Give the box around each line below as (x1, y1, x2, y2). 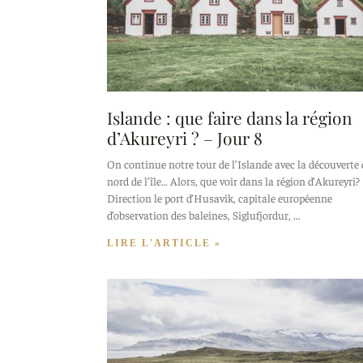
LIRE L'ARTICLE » (107, 237, 221, 250)
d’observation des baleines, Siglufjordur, (107, 207, 291, 223)
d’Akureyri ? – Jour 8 (107, 126, 263, 150)
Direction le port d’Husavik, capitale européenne (107, 190, 332, 206)
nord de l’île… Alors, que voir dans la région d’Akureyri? (107, 173, 360, 189)
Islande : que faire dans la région (107, 106, 352, 130)
